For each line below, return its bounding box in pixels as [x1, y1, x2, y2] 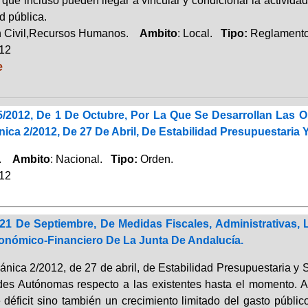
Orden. [140, 153, 173, 165]
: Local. [177, 27, 221, 39]
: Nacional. [49, 153, 111, 165]
